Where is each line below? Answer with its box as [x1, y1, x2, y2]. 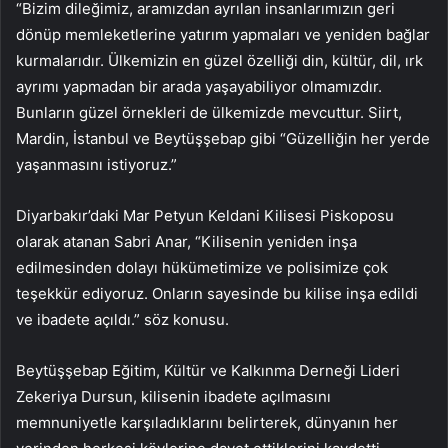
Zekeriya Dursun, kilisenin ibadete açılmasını [16, 386, 331, 406]
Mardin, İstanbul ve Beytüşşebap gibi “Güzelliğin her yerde [16, 128, 430, 148]
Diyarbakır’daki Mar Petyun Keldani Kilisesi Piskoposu [16, 205, 394, 225]
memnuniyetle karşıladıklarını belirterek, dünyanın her [16, 412, 398, 432]
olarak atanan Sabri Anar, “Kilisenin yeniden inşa [16, 231, 357, 251]
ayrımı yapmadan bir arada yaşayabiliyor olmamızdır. [16, 76, 382, 96]
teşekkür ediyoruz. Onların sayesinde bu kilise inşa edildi [16, 283, 418, 303]
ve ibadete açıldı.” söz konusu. [16, 309, 229, 329]
